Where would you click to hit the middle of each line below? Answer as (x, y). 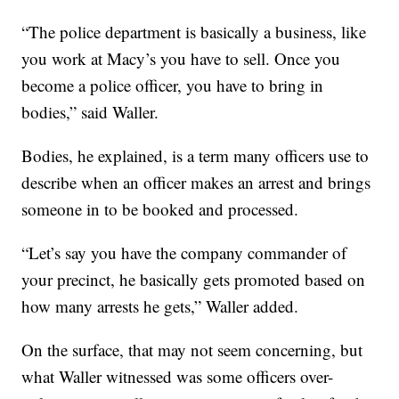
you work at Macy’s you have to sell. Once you (181, 59)
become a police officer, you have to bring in (173, 85)
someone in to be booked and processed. (160, 209)
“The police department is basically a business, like (194, 32)
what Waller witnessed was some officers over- (178, 377)
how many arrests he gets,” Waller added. (160, 306)
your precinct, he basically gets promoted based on (194, 280)
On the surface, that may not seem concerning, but (192, 350)
